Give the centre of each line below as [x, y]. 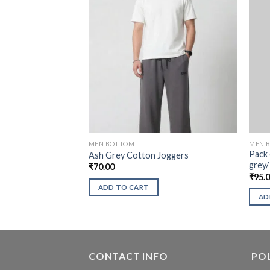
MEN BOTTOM [111, 143]
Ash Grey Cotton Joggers [138, 155]
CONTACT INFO [128, 256]
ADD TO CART [124, 187]
